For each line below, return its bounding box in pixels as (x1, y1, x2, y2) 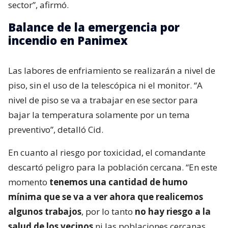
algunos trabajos (8, 205, 81, 217)
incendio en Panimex (8, 32, 128, 48)
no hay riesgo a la (133, 205, 211, 217)
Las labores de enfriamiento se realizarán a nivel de (8, 64, 215, 76)
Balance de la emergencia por (8, 19, 180, 35)
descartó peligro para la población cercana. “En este (8, 161, 217, 173)
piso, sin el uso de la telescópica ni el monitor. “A (8, 79, 203, 91)
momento (8, 176, 49, 188)
